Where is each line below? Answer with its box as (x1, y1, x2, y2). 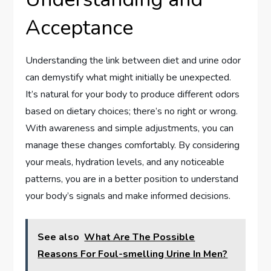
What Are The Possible (84, 230, 195, 244)
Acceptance (25, 13, 134, 42)
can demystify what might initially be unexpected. (25, 70, 232, 84)
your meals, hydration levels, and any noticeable (25, 155, 225, 169)
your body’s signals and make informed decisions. (25, 189, 231, 203)
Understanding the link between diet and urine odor (25, 53, 241, 67)
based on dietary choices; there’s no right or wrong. (25, 104, 238, 118)
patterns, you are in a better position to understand (25, 172, 239, 186)
